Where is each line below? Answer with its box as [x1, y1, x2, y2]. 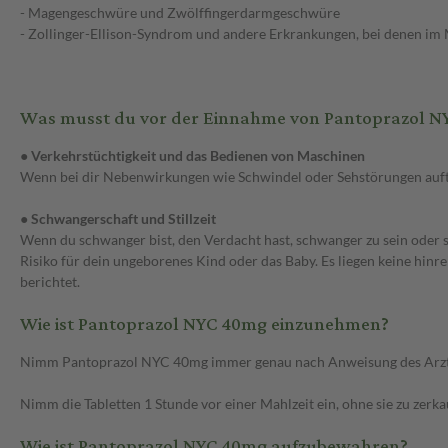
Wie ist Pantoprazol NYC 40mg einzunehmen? [20, 307, 389, 343]
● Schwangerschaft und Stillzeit [20, 210, 216, 228]
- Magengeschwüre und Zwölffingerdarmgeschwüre [20, 4, 340, 22]
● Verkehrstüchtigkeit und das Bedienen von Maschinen [20, 147, 365, 165]
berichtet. [20, 273, 80, 291]
